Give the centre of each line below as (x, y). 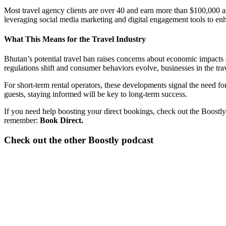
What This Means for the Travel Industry (75, 39)
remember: (22, 121)
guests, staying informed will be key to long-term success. (96, 94)
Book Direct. (62, 121)
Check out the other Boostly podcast (79, 140)
